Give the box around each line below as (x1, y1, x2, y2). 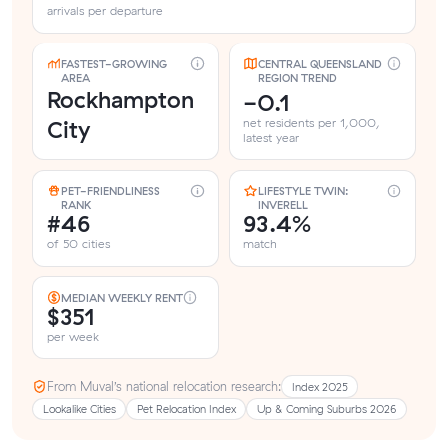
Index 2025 (291, 379, 348, 394)
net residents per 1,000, (243, 114, 381, 130)
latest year (243, 129, 300, 145)
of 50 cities (46, 236, 110, 252)
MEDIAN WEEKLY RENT (60, 291, 183, 306)
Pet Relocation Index (136, 402, 236, 417)
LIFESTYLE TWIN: (257, 184, 348, 199)
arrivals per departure (46, 3, 163, 19)
